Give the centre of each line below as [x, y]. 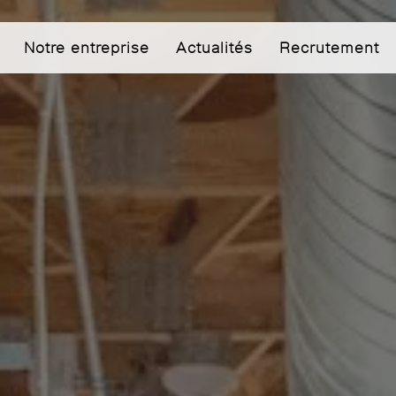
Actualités [214, 47]
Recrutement [329, 47]
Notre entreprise [86, 47]
